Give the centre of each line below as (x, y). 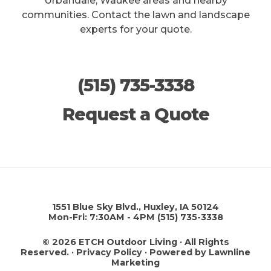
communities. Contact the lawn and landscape (135, 15)
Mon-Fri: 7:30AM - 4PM (101, 217)
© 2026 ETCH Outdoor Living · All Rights (135, 242)
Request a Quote (135, 114)
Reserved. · (48, 253)
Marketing (135, 263)
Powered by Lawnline (200, 253)
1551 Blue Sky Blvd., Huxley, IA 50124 (135, 207)
